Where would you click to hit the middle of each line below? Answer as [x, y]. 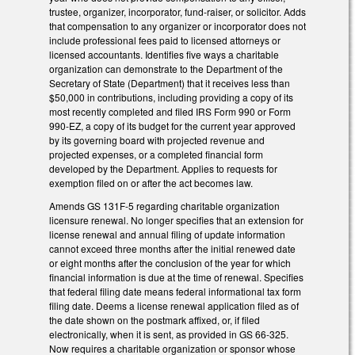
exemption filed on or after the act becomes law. [152, 183]
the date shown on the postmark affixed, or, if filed [155, 320]
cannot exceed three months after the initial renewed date [172, 249]
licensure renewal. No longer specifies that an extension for [176, 220]
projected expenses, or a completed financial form [156, 155]
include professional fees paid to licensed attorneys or [165, 40]
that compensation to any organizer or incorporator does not [177, 26]
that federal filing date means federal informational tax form [175, 292]
